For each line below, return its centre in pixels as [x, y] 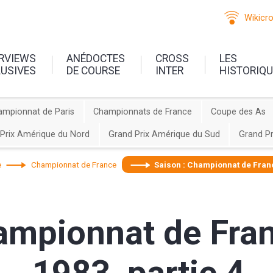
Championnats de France [143, 112]
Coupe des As [238, 112]
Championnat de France [74, 164]
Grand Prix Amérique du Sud [164, 135]
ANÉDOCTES [96, 58]
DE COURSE [94, 70]
